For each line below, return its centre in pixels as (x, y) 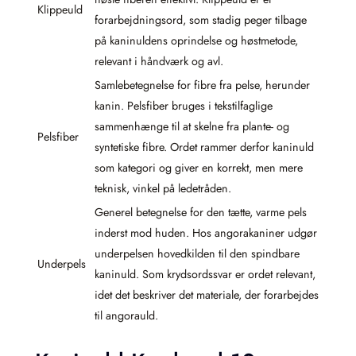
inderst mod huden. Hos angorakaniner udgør (206, 233)
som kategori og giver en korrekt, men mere (199, 168)
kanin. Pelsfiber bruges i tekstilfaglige (184, 106)
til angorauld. (126, 316)
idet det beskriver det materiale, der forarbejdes (207, 295)
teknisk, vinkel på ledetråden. (163, 189)
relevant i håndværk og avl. (159, 62)
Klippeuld (60, 10)
